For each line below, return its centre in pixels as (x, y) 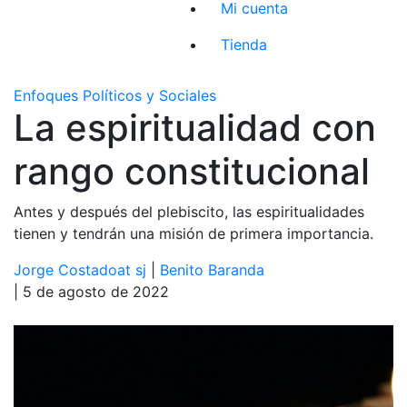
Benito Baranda (212, 269)
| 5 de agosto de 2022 (91, 291)
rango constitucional (192, 171)
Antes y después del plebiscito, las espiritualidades (189, 211)
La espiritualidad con (195, 127)
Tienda (244, 44)
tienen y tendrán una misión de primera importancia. (194, 233)
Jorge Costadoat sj (80, 269)
